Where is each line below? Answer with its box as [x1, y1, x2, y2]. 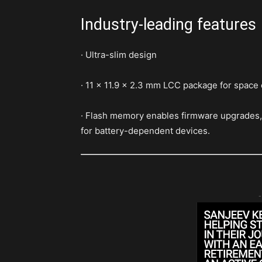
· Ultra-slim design [81, 49, 157, 61]
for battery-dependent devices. [81, 125, 210, 137]
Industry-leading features [81, 15, 256, 35]
